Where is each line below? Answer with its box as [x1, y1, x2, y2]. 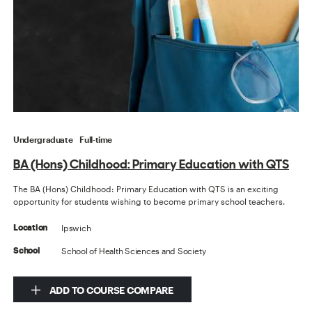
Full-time [79, 134, 113, 145]
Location [13, 224, 48, 233]
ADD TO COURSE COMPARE [47, 284, 173, 297]
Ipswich [61, 223, 91, 233]
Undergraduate [13, 134, 73, 145]
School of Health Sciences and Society [61, 246, 206, 256]
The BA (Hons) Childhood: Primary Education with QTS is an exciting [13, 184, 279, 194]
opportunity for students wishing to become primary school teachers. [13, 196, 286, 207]
